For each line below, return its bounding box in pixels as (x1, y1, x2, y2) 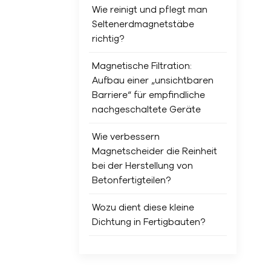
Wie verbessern (91, 131, 160, 142)
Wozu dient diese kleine (91, 202, 194, 213)
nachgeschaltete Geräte (91, 104, 201, 115)
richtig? (91, 33, 124, 44)
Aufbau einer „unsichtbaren (91, 75, 214, 86)
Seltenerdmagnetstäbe (91, 19, 194, 30)
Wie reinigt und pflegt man (91, 4, 207, 15)
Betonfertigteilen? (91, 175, 171, 186)
